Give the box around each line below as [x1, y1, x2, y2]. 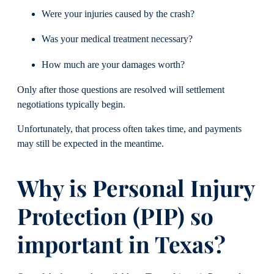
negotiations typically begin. [17, 98, 125, 110]
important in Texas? [17, 229, 226, 259]
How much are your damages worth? [42, 59, 185, 70]
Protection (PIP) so [17, 201, 213, 231]
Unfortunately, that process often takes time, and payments [17, 124, 242, 135]
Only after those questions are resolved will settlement [17, 84, 224, 95]
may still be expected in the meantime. [17, 138, 164, 150]
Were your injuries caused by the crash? [42, 9, 194, 20]
